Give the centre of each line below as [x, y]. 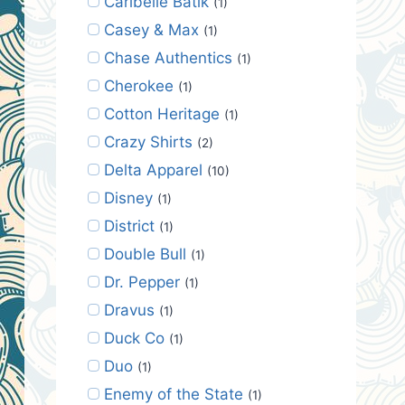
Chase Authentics [168, 57]
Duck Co [134, 338]
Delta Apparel [153, 170]
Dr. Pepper [141, 282]
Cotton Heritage [161, 113]
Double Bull [145, 254]
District [129, 226]
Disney [128, 198]
